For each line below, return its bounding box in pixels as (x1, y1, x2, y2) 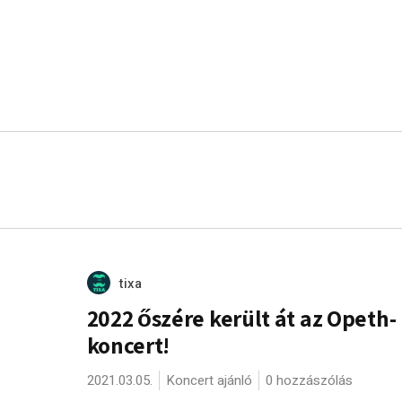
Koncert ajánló (165, 370, 252, 390)
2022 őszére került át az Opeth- (86, 302, 397, 333)
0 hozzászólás (265, 370, 353, 390)
